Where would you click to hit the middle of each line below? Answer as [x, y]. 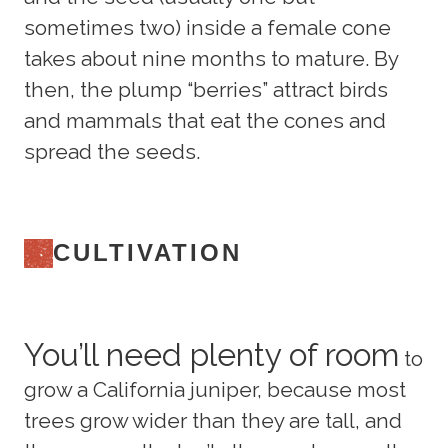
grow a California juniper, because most [215, 389]
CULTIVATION [147, 253]
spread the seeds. [112, 152]
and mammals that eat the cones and [205, 121]
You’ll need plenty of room [211, 354]
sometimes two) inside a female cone [207, 28]
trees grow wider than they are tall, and [213, 420]
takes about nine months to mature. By [211, 59]
